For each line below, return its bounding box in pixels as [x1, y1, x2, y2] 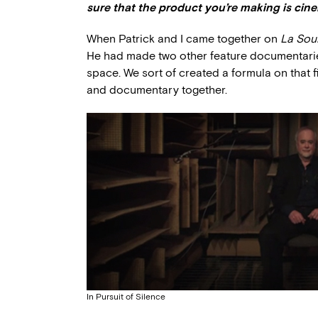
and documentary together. [87, 83, 227, 97]
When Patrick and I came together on [87, 32, 280, 45]
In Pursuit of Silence [87, 292, 165, 302]
